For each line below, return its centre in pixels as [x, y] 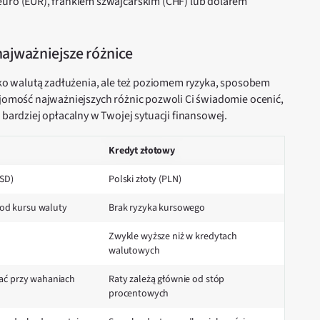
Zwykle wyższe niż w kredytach [173, 236]
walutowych [134, 251]
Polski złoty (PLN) [145, 179]
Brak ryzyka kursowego [157, 208]
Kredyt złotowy [142, 151]
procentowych [139, 294]
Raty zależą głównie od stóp [167, 279]
